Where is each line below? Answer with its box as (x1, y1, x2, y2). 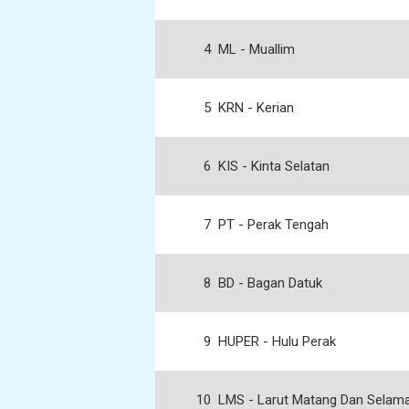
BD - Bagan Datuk (218, 275, 322, 291)
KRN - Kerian (218, 100, 294, 116)
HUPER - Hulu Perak (218, 333, 336, 350)
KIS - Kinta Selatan (218, 158, 330, 174)
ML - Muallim (218, 41, 295, 58)
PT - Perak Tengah (218, 216, 329, 233)
